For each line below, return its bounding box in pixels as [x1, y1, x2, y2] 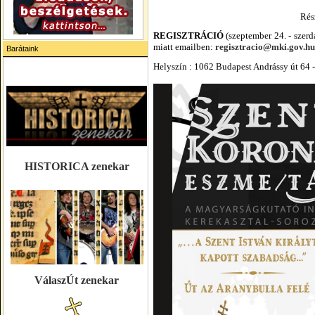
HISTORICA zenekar [24, 160, 129, 172]
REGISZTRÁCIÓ [153, 30, 224, 41]
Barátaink [6, 44, 39, 53]
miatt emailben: [153, 41, 215, 52]
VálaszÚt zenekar [34, 274, 119, 286]
